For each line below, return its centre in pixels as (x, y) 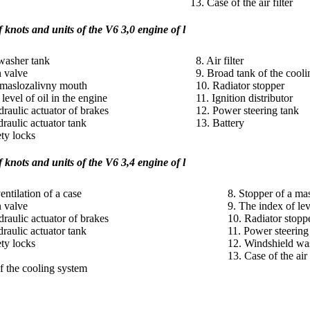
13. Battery (220, 122)
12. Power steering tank (247, 110)
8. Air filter (220, 60)
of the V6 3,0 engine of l (131, 29)
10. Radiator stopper (240, 85)
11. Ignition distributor (244, 98)
